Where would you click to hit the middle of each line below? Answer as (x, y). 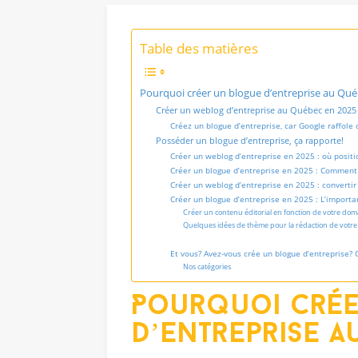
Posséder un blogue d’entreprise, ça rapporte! (250, 140)
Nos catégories (207, 266)
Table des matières (199, 48)
